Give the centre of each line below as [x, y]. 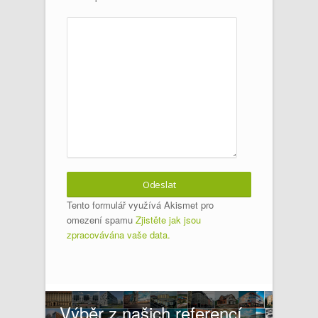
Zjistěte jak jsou [168, 219]
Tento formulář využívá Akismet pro [140, 204]
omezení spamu [101, 219]
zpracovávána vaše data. [119, 234]
